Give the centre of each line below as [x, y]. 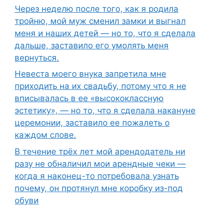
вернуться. [37, 57]
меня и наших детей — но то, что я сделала [105, 33]
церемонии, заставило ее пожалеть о [92, 123]
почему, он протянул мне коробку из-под [99, 188]
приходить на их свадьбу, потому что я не [100, 86]
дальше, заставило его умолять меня [92, 45]
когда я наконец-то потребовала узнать [97, 176]
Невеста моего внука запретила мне [90, 74]
